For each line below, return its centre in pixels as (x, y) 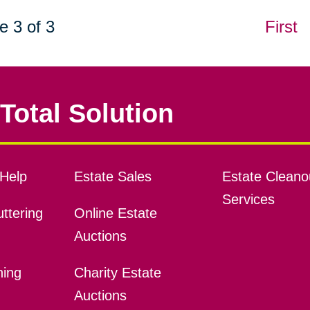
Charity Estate (117, 273)
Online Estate (115, 213)
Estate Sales (112, 177)
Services (248, 200)
